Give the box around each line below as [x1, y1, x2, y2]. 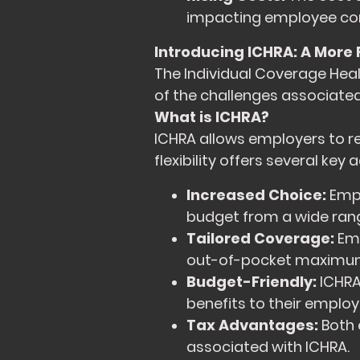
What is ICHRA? [154, 107, 269, 128]
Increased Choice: [186, 185, 326, 206]
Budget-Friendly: [186, 272, 317, 292]
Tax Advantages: [186, 315, 318, 336]
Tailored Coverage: [186, 228, 334, 249]
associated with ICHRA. [186, 337, 350, 358]
